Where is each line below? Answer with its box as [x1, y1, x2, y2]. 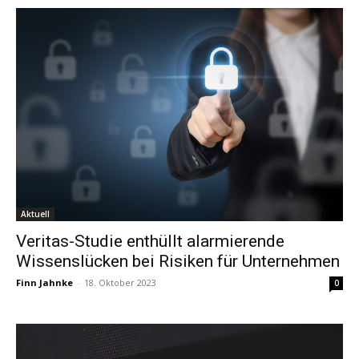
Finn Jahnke [16, 276, 73, 289]
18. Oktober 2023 [84, 276, 156, 289]
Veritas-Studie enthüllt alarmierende [16, 232, 284, 252]
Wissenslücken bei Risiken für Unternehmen [16, 252, 340, 272]
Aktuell [21, 208, 50, 220]
